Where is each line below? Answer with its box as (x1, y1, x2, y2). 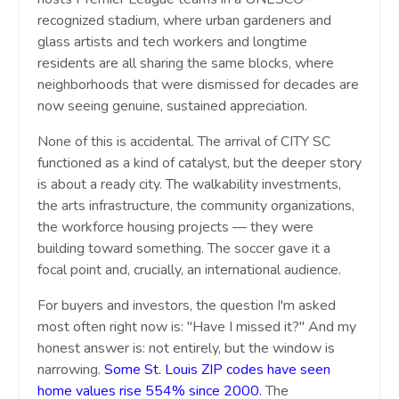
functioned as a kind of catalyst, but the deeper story (37, 153, 362, 174)
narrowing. (37, 360, 101, 380)
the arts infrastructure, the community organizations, (37, 196, 354, 216)
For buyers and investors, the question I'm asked (37, 296, 336, 316)
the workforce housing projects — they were (37, 217, 313, 238)
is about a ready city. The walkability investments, (37, 175, 341, 195)
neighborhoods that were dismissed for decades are (37, 75, 359, 95)
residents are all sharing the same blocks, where (37, 53, 334, 74)
